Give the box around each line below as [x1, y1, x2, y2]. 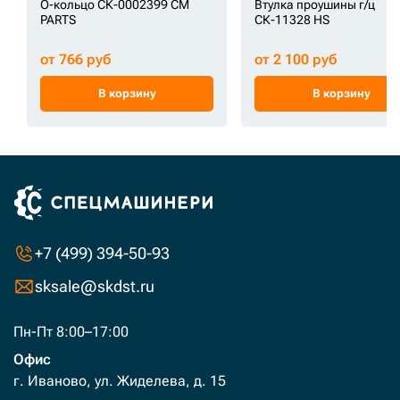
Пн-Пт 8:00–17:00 [13, 323, 129, 340]
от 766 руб [40, 51, 112, 68]
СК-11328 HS [254, 12, 329, 27]
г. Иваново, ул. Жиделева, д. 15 [13, 372, 226, 389]
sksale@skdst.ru [35, 277, 154, 296]
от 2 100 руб [254, 51, 337, 68]
